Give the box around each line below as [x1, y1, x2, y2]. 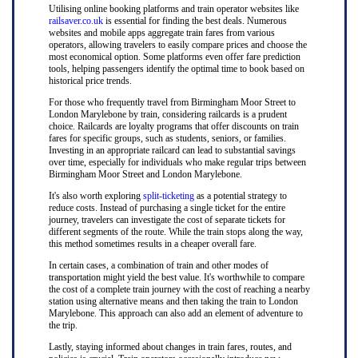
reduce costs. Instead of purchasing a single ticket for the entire [48, 202, 285, 213]
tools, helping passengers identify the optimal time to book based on [48, 63, 304, 74]
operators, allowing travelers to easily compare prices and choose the [48, 39, 307, 50]
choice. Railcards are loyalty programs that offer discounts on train [48, 121, 299, 132]
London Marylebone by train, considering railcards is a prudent [48, 109, 287, 120]
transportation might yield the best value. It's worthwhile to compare [48, 272, 304, 283]
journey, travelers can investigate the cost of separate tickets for [48, 214, 285, 225]
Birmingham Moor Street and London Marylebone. [48, 169, 242, 180]
